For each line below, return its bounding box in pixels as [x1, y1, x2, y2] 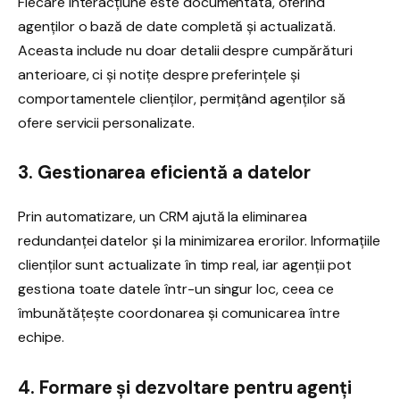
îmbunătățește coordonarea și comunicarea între [18, 304, 340, 323]
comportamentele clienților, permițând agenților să [18, 88, 346, 108]
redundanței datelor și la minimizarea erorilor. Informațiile [18, 231, 381, 251]
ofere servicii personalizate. [18, 112, 195, 132]
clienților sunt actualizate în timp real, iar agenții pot [18, 255, 353, 275]
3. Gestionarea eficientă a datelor [18, 161, 312, 185]
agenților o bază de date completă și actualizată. [18, 16, 336, 36]
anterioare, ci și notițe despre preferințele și [18, 64, 300, 84]
